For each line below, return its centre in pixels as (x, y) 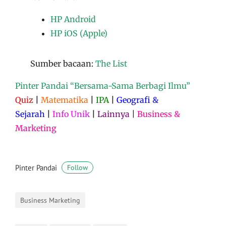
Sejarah (30, 114)
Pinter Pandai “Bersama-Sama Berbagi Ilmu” (103, 86)
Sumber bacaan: (63, 63)
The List (111, 63)
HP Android (73, 19)
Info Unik (71, 114)
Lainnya (114, 114)
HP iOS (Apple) (79, 33)
